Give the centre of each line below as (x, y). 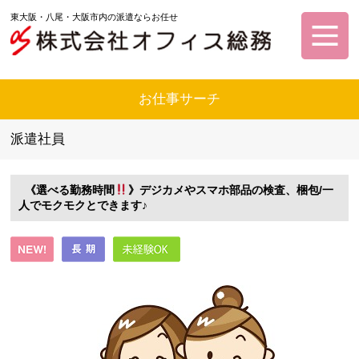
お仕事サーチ (179, 99)
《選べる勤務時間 (67, 190)
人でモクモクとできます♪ (83, 206)
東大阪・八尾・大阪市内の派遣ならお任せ (95, 17)
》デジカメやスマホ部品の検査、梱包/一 (230, 190)
